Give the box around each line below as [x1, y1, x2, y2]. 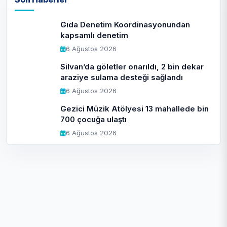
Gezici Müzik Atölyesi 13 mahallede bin [60, 104, 209, 113]
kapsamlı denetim [60, 30, 128, 40]
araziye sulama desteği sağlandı [60, 72, 183, 82]
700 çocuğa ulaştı [60, 115, 127, 124]
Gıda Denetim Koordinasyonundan [60, 20, 190, 29]
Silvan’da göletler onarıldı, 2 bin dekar [60, 62, 204, 71]
